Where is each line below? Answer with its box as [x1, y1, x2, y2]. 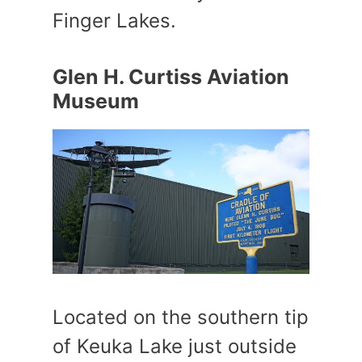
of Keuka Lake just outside [53, 335, 297, 359]
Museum [53, 89, 139, 113]
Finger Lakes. [53, 9, 176, 32]
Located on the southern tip [53, 305, 309, 330]
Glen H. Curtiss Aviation [53, 65, 289, 89]
